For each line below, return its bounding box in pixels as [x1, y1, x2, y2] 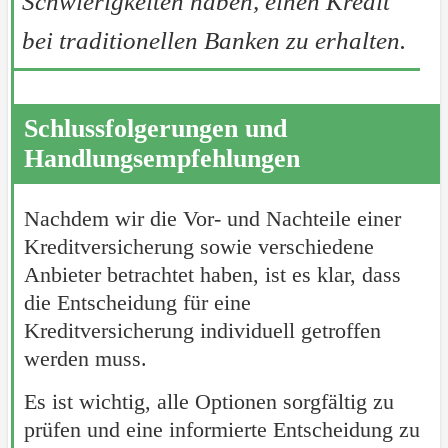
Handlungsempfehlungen [23, 143, 300, 173]
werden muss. [23, 346, 147, 372]
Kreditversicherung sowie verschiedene [23, 234, 374, 260]
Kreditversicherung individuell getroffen [23, 318, 381, 344]
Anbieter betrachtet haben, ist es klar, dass [23, 262, 401, 288]
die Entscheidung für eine [23, 290, 251, 316]
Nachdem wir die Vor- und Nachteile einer [23, 206, 401, 232]
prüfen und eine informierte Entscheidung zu [23, 417, 420, 443]
